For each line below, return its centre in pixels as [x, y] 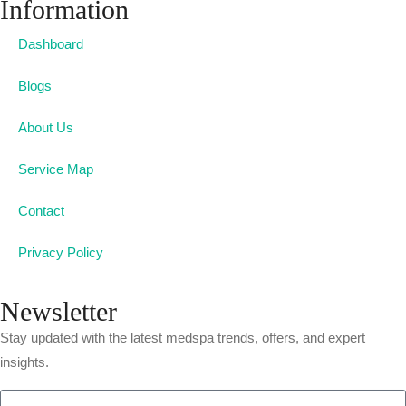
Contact [41, 211]
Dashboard [51, 44]
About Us [46, 127]
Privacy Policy [61, 252]
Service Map [56, 169]
